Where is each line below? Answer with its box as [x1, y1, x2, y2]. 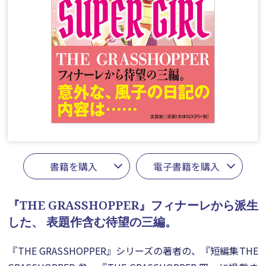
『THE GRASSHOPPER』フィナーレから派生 [8, 197, 258, 213]
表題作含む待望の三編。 [43, 214, 178, 230]
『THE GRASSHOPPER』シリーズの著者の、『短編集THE [8, 243, 258, 258]
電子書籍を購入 [153, 159, 220, 173]
